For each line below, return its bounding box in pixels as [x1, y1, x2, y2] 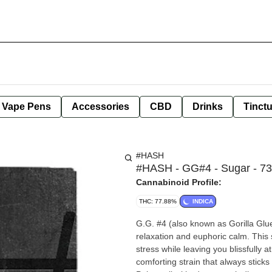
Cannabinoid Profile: [136, 177, 222, 187]
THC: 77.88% [139, 198, 177, 205]
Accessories [72, 101, 129, 112]
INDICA [192, 198, 213, 205]
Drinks [192, 101, 223, 112]
